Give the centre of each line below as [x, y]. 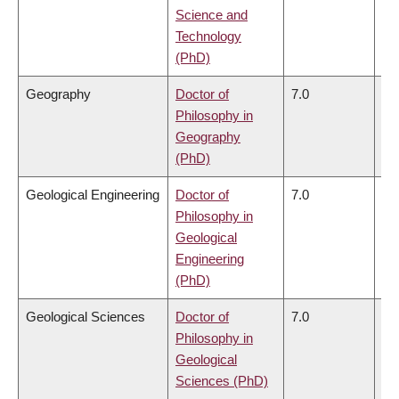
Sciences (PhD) [222, 380]
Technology [208, 36]
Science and [212, 14]
